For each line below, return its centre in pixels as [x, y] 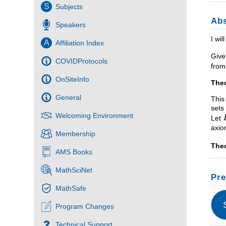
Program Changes [85, 207]
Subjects [69, 7]
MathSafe [71, 188]
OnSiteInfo [73, 79]
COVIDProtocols [82, 61]
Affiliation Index [80, 43]
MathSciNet [74, 170]
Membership [76, 134]
